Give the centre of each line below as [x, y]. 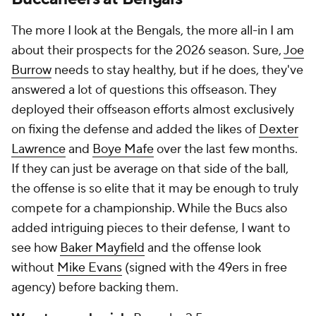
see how [36, 248]
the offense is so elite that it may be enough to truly [155, 189]
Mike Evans [90, 268]
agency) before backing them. [96, 287]
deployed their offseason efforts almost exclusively [153, 110]
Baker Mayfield [102, 248]
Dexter [279, 129]
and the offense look [203, 248]
